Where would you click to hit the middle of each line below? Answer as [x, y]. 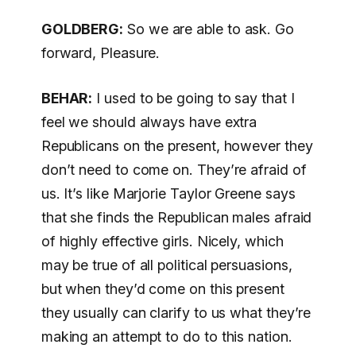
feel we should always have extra [149, 122]
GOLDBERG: [82, 29]
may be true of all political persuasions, [166, 265]
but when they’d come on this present [163, 289]
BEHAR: [67, 99]
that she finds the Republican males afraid [176, 218]
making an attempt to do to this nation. [166, 337]
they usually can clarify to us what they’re [176, 313]
